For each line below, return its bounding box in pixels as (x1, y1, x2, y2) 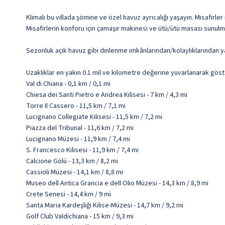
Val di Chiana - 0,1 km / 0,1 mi (26, 79, 110, 89)
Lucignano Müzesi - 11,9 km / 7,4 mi (26, 134, 130, 144)
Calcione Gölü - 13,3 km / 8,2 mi (26, 156, 118, 166)
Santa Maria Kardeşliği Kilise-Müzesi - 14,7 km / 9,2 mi (26, 200, 183, 210)
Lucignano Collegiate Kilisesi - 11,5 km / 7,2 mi (26, 112, 162, 122)
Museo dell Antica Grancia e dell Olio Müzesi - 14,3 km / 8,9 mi (26, 178, 208, 188)
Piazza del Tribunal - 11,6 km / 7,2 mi (26, 123, 134, 133)
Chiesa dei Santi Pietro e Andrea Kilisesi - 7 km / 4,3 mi (26, 90, 187, 100)
